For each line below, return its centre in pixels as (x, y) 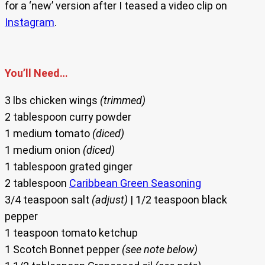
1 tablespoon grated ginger (69, 167)
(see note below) (160, 250)
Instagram (30, 22)
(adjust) (110, 200)
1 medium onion (44, 150)
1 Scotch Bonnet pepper (63, 250)
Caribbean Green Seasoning (135, 183)
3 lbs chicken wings (52, 101)
